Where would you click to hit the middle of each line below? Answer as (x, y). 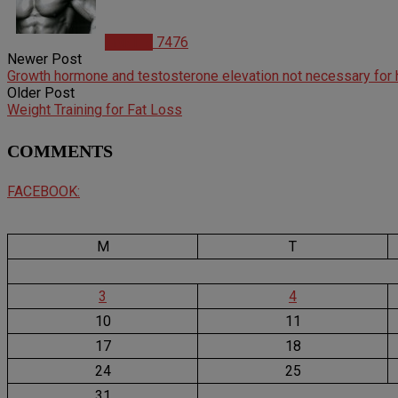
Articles (129, 43)
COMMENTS (60, 151)
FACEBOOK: (44, 192)
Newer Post (44, 60)
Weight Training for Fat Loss (95, 110)
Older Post (41, 93)
